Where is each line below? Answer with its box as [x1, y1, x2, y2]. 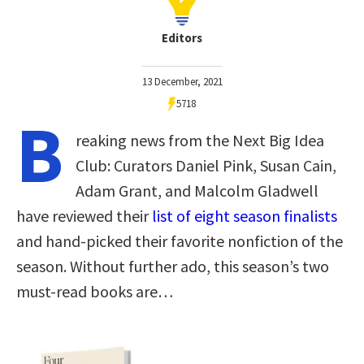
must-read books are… [16, 280, 173, 301]
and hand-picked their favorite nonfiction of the [16, 230, 343, 251]
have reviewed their [16, 205, 152, 226]
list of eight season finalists [152, 205, 337, 226]
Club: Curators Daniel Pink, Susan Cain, [76, 154, 336, 175]
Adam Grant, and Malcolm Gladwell [76, 180, 318, 201]
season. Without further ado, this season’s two [16, 255, 329, 276]
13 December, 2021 [141, 74, 223, 89]
